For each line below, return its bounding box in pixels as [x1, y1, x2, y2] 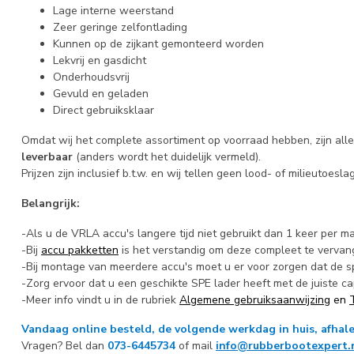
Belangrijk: [21, 195, 80, 211]
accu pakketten [41, 242, 119, 258]
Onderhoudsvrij [53, 70, 133, 85]
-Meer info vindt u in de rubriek [21, 292, 179, 307]
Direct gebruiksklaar [53, 103, 154, 119]
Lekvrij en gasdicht [53, 53, 146, 69]
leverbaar [21, 149, 73, 164]
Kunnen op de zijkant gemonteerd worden [53, 36, 264, 52]
